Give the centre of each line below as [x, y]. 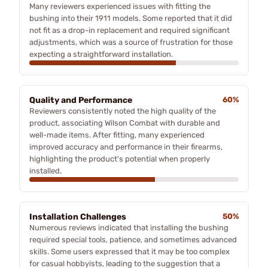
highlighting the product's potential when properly [120, 159]
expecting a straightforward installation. [101, 54]
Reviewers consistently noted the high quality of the [123, 111]
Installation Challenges [78, 217]
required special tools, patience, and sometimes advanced [133, 239]
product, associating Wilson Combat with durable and [125, 123]
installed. [45, 170]
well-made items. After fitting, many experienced [117, 135]
